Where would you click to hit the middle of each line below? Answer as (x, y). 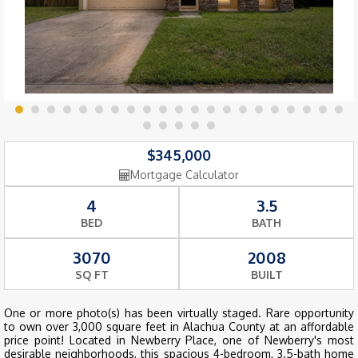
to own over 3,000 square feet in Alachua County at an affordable (179, 327)
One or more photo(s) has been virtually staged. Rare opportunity (179, 313)
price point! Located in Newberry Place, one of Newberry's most (179, 340)
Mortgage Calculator (185, 175)
